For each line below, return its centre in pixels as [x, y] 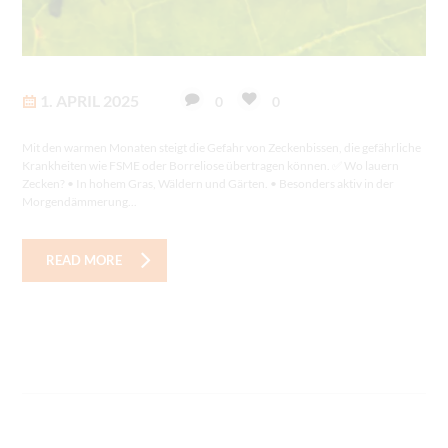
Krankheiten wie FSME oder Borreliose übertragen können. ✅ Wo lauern [211, 165]
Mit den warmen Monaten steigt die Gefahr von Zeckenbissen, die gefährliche [222, 147]
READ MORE [84, 260]
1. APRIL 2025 [89, 100]
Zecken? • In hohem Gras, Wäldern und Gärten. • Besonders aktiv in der [208, 183]
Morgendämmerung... [80, 201]
